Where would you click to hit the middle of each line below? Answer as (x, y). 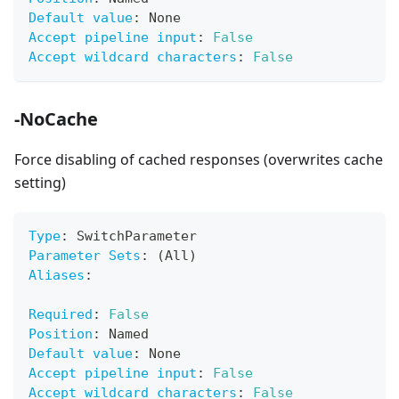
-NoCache (56, 119)
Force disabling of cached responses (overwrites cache (199, 160)
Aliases (57, 276)
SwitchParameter (133, 236)
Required (61, 315)
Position (61, 334)
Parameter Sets (85, 256)
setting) (40, 183)
